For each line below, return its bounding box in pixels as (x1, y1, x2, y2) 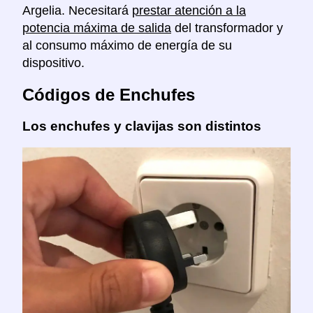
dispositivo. (22, 55, 85, 70)
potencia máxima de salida (22, 20, 171, 35)
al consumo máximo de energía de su (22, 38, 232, 52)
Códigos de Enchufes (22, 85, 195, 104)
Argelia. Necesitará (22, 3, 132, 17)
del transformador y (171, 20, 283, 35)
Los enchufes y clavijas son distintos (22, 118, 261, 133)
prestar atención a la (132, 3, 246, 17)
